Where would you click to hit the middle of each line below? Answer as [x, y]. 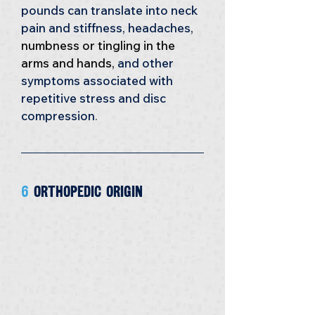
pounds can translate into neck [111, 10]
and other [147, 63]
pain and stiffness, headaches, [109, 28]
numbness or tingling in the [99, 45]
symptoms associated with [98, 81]
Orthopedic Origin [88, 192]
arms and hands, [69, 63]
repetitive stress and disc [95, 98]
